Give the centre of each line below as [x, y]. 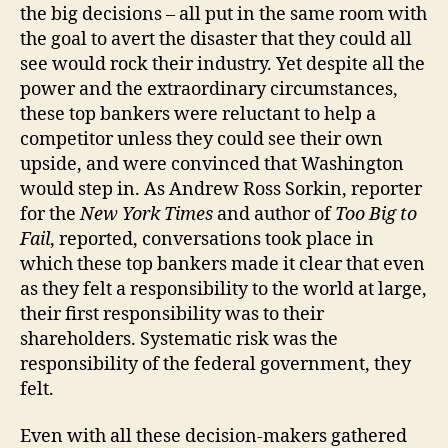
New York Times [146, 214]
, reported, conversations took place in [212, 239]
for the [50, 214]
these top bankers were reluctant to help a [198, 114]
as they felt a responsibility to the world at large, [223, 289]
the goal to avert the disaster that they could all [216, 39]
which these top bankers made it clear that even [222, 264]
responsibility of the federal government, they [215, 364]
